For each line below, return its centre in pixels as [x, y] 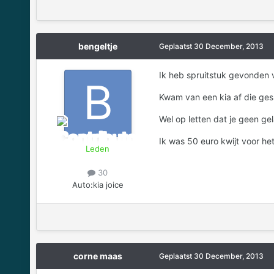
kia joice [108, 184]
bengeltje [98, 46]
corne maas [98, 256]
